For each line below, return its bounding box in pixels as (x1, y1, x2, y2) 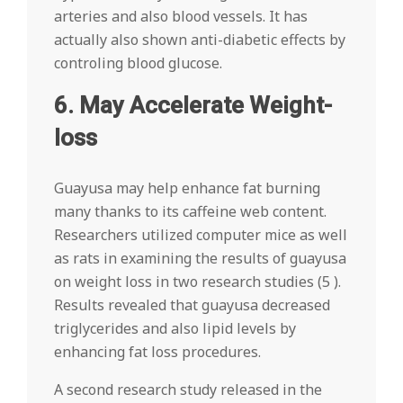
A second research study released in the (54, 380, 322, 399)
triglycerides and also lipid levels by (54, 318, 296, 338)
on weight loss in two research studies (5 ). (54, 272, 341, 291)
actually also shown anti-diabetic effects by (54, 30, 345, 49)
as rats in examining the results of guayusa (54, 248, 346, 268)
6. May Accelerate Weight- (54, 92, 332, 119)
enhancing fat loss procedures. (54, 342, 261, 362)
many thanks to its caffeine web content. (54, 201, 327, 221)
